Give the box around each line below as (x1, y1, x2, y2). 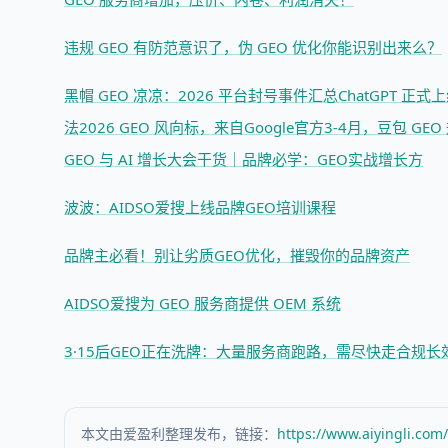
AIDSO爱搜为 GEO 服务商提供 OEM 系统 (64, 293, 341, 313)
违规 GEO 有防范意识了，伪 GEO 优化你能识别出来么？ (64, 37, 442, 57)
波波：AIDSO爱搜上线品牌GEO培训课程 (64, 197, 336, 217)
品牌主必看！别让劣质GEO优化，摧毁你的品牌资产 (64, 245, 410, 265)
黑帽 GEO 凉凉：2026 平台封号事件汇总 (64, 85, 338, 105)
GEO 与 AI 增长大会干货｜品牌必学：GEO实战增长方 (64, 149, 423, 169)
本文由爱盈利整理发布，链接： (81, 424, 277, 443)
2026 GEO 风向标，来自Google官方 (79, 117, 324, 137)
